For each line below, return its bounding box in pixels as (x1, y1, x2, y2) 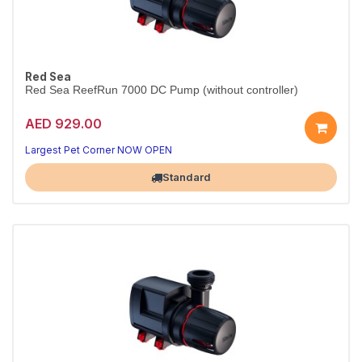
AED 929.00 (25, 115, 102, 132)
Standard (162, 170, 211, 183)
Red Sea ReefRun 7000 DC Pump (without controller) (25, 84, 298, 96)
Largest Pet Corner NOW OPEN (25, 144, 172, 156)
